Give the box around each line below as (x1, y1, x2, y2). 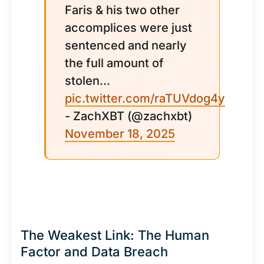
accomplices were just (65, 21, 192, 35)
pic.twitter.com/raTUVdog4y (65, 91, 225, 105)
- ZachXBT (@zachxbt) (65, 109, 192, 123)
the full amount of (65, 56, 164, 70)
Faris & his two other (65, 3, 180, 17)
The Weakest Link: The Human (21, 227, 209, 243)
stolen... (65, 74, 110, 88)
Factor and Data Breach (21, 244, 168, 259)
